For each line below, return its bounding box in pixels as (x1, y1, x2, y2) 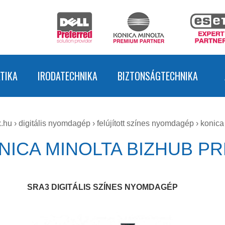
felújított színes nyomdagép (97, 119, 194, 128)
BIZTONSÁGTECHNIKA (118, 68, 198, 83)
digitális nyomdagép (19, 119, 90, 128)
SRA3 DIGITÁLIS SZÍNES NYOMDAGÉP (27, 183, 178, 192)
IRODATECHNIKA (38, 68, 97, 83)
